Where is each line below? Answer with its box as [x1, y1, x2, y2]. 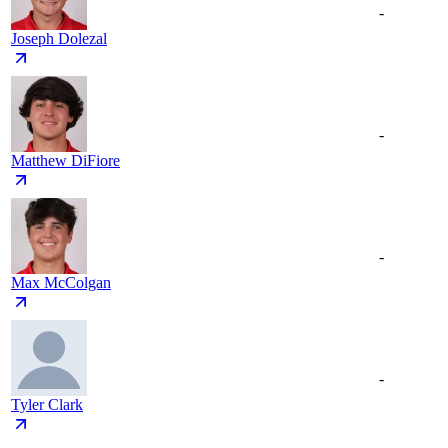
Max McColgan [11, 274, 111, 292]
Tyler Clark [11, 396, 83, 414]
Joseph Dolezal [11, 30, 107, 48]
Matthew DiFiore [11, 152, 120, 170]
